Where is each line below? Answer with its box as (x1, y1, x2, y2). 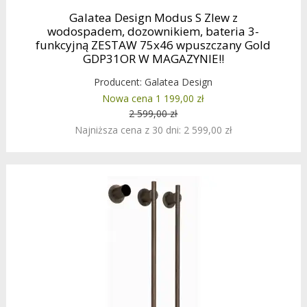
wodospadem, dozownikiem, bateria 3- (47, 23, 260, 40)
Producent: (94, 75, 145, 89)
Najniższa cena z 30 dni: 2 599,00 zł (74, 123, 232, 137)
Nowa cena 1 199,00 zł (102, 92, 205, 106)
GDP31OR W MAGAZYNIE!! (82, 51, 224, 67)
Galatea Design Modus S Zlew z (69, 10, 238, 26)
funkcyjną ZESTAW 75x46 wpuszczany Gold (36, 37, 271, 53)
